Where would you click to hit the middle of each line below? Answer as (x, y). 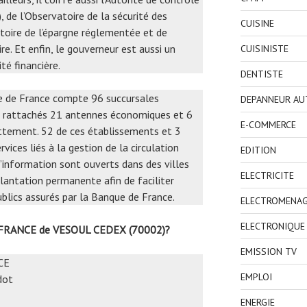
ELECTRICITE (267, 175)
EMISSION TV (268, 251)
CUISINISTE (264, 48)
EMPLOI (256, 277)
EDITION (258, 150)
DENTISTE (261, 74)
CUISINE (257, 23)
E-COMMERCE (268, 124)
